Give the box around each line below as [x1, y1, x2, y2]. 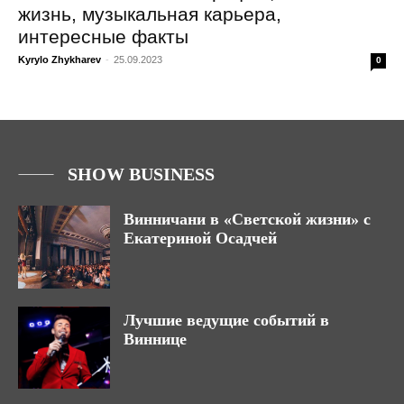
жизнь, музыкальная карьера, [18, 3, 281, 24]
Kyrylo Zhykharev [18, 53, 101, 65]
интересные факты [18, 25, 188, 47]
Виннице [124, 329, 187, 348]
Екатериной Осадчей [124, 228, 277, 247]
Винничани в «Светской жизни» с [124, 209, 371, 228]
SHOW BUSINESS [68, 163, 215, 184]
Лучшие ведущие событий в [124, 310, 329, 329]
